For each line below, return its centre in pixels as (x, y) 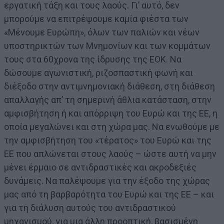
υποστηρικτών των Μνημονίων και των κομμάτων (107, 45)
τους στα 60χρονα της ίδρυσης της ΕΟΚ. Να (93, 59)
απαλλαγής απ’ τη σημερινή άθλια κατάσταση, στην (108, 99)
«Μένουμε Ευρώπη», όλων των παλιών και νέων (102, 32)
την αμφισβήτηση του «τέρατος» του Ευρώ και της (108, 140)
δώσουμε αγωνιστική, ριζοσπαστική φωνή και (98, 72)
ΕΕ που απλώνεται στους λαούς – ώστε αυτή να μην (110, 153)
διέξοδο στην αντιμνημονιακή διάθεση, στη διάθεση (109, 86)
